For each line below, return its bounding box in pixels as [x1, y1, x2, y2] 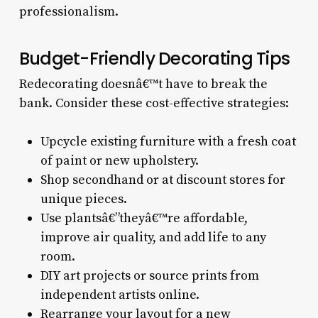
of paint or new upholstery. [40, 152, 199, 169]
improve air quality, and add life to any [40, 229, 266, 246]
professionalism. [18, 3, 119, 20]
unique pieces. [40, 190, 127, 207]
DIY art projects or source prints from [40, 267, 259, 284]
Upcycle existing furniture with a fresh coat [40, 133, 296, 150]
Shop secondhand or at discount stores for [40, 171, 285, 188]
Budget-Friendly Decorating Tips [18, 45, 290, 71]
